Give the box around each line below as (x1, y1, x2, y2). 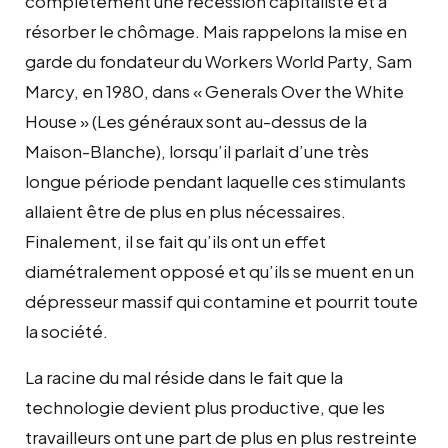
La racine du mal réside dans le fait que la (25, 365, 343, 388)
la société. (25, 319, 108, 342)
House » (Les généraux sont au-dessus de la (25, 109, 367, 132)
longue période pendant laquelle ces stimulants (25, 169, 406, 192)
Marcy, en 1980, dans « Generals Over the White (25, 79, 404, 102)
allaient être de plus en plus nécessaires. (25, 199, 346, 222)
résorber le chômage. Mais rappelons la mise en (25, 19, 407, 42)
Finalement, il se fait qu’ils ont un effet (25, 229, 326, 252)
